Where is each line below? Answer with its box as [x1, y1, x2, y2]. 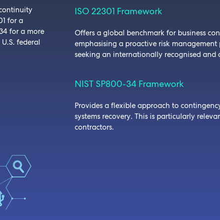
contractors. [75, 122, 114, 132]
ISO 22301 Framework [75, 5, 162, 17]
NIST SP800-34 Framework [75, 78, 184, 89]
